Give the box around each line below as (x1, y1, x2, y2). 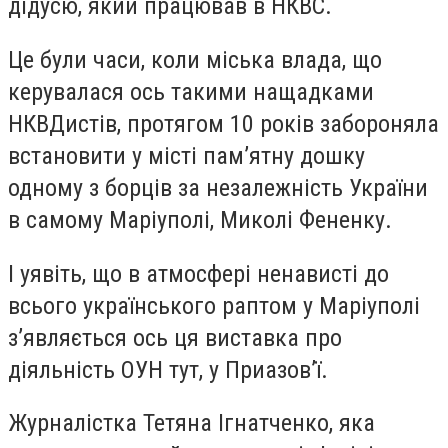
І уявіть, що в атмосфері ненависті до (8, 259, 389, 288)
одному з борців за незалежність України (8, 173, 428, 202)
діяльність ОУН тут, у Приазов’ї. (8, 355, 328, 384)
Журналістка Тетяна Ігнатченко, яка (8, 409, 375, 438)
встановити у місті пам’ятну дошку (8, 141, 365, 170)
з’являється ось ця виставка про (8, 323, 342, 352)
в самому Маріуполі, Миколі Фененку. (8, 205, 392, 234)
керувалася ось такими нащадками (8, 77, 374, 106)
